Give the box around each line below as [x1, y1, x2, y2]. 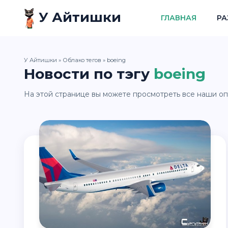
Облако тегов [63, 56, 101, 64]
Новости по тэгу [24, 65, 150, 82]
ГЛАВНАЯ [160, 13, 196, 22]
